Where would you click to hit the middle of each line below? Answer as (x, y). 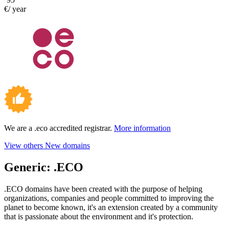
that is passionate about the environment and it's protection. (99, 216)
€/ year (15, 9)
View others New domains (47, 145)
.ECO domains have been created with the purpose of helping (103, 189)
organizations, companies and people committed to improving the (109, 198)
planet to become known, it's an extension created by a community (111, 207)
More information (142, 128)
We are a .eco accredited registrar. (59, 128)
